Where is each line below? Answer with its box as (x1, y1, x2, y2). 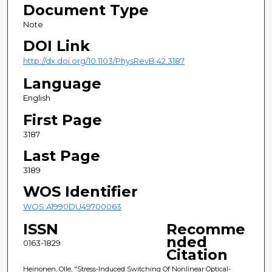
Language (22, 75, 101, 93)
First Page (22, 110, 102, 129)
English (22, 93, 50, 103)
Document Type (22, 1, 149, 19)
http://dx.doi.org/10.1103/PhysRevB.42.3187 (22, 56, 185, 66)
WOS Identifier (22, 182, 138, 200)
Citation (166, 245, 228, 263)
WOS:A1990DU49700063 (22, 201, 121, 211)
